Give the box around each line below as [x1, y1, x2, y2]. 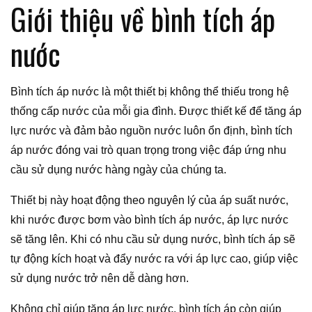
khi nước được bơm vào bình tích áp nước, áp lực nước [10, 213, 288, 226]
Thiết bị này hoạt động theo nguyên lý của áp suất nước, [10, 194, 288, 206]
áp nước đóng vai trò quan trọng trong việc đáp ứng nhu [10, 143, 286, 156]
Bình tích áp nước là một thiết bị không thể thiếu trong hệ [10, 85, 289, 97]
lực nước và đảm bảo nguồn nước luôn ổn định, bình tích [10, 124, 292, 136]
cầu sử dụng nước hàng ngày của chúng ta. [10, 163, 226, 175]
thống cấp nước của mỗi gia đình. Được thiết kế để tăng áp [10, 104, 302, 117]
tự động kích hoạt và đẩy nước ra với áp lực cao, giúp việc [10, 252, 298, 265]
